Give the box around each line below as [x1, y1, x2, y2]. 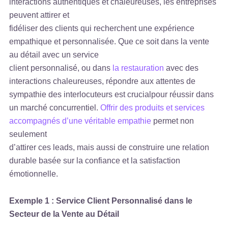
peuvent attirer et [9, 10, 70, 19]
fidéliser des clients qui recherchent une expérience [9, 23, 195, 33]
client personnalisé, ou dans [9, 63, 113, 72]
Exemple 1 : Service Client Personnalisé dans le [9, 196, 193, 205]
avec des [164, 63, 199, 72]
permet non [151, 116, 194, 125]
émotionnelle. [9, 169, 59, 178]
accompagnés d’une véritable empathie [9, 116, 152, 125]
